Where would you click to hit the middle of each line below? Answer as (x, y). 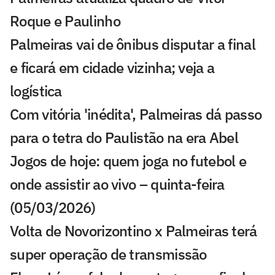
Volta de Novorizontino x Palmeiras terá (134, 230)
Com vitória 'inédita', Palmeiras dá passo (136, 114)
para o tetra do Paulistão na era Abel (124, 137)
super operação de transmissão (108, 254)
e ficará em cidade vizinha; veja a (112, 67)
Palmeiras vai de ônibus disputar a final (133, 44)
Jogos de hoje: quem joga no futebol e (128, 161)
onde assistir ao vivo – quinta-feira (117, 184)
